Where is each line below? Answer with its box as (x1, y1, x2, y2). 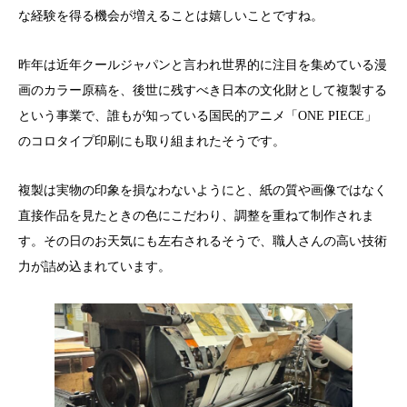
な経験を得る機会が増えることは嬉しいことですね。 (18, 9, 323, 24)
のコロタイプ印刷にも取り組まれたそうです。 (18, 134, 285, 149)
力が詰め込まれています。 (18, 260, 171, 274)
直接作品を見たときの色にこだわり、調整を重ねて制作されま (18, 209, 374, 223)
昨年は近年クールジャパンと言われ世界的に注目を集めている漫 (18, 58, 387, 73)
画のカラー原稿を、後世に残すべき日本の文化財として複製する (18, 84, 387, 98)
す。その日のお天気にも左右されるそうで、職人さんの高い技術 (18, 234, 387, 249)
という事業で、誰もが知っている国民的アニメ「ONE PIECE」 (18, 109, 377, 124)
